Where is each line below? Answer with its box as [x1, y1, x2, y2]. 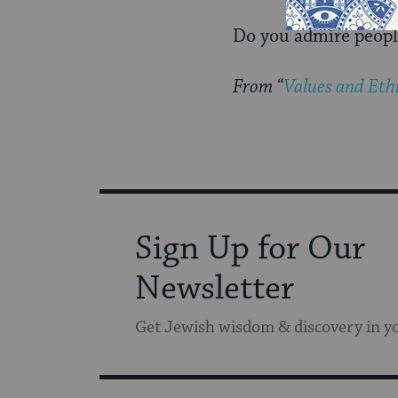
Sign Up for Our [135, 227, 365, 271]
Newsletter [135, 267, 294, 311]
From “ [233, 76, 283, 99]
